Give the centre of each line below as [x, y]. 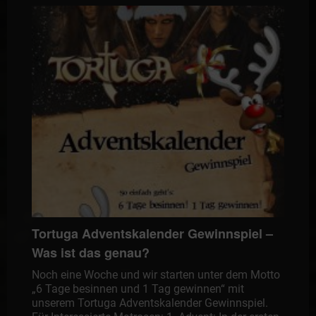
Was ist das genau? [90, 253]
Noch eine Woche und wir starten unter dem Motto [156, 275]
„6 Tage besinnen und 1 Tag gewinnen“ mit [138, 289]
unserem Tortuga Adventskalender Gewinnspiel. [150, 303]
